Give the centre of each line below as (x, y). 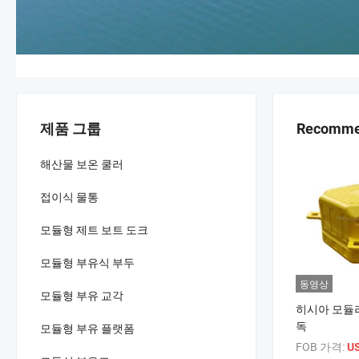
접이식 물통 (69, 197)
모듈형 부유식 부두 (87, 262)
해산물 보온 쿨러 (82, 164)
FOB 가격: (321, 346)
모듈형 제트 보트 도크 (94, 230)
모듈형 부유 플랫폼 (87, 328)
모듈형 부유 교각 (82, 295)
